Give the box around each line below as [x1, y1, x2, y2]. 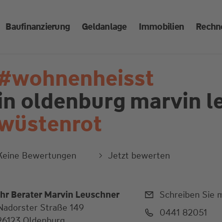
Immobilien [138, 21, 184, 33]
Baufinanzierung [5, 21, 70, 33]
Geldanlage [82, 21, 127, 33]
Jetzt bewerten [108, 150, 170, 162]
